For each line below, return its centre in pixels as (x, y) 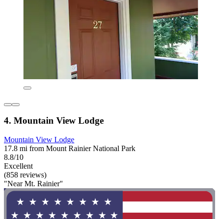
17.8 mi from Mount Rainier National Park (70, 149)
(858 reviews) (25, 175)
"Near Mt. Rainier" (33, 184)
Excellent (18, 166)
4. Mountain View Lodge (54, 121)
